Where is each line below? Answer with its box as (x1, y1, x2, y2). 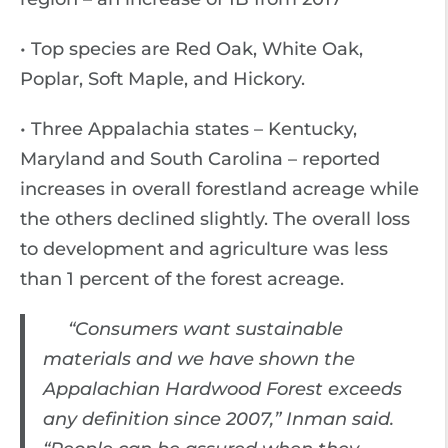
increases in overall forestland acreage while (20, 178, 419, 200)
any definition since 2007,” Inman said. (42, 408, 394, 430)
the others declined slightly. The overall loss (20, 208, 410, 230)
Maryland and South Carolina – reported (20, 148, 380, 170)
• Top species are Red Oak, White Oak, (20, 38, 363, 60)
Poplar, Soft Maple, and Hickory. (20, 68, 305, 90)
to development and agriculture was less (20, 238, 388, 260)
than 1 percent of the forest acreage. (20, 268, 344, 290)
